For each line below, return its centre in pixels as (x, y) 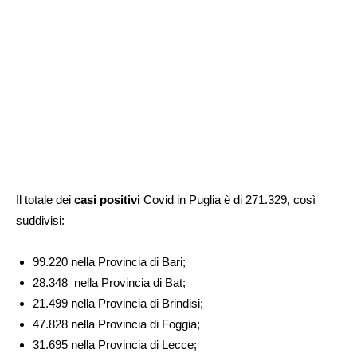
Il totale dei (45, 199)
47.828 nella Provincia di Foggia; (116, 324)
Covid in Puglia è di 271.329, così (228, 199)
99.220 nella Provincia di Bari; (109, 261)
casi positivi (107, 199)
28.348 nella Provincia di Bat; (109, 282)
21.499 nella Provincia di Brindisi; (118, 303)
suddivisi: (40, 220)
